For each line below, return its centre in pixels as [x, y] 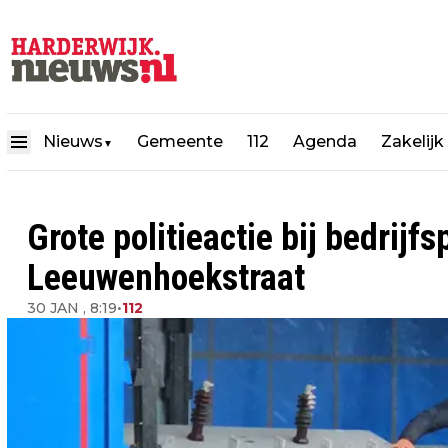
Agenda [325, 141]
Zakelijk [412, 141]
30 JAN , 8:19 [72, 308]
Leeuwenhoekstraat [166, 278]
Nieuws [73, 141]
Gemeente [180, 141]
